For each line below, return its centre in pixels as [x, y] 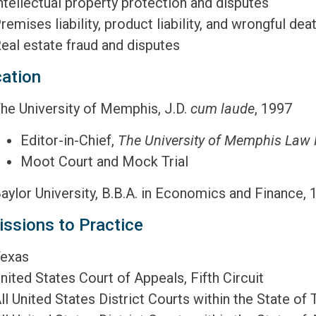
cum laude [223, 109]
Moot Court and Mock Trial [104, 162]
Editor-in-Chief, [69, 140]
